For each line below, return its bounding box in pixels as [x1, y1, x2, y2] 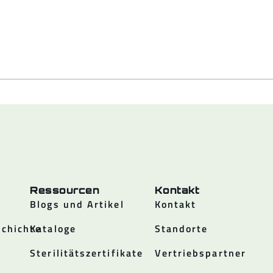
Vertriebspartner [154, 246, 246, 261]
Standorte [154, 221, 208, 236]
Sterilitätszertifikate [30, 246, 144, 261]
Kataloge [30, 221, 76, 236]
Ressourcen [30, 184, 100, 197]
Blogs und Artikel [30, 197, 124, 212]
